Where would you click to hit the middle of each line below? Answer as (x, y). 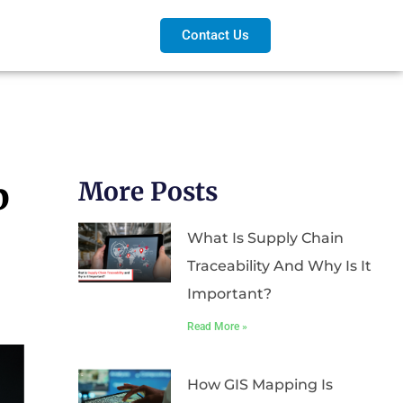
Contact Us (216, 35)
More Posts (148, 192)
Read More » (217, 327)
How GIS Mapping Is (260, 385)
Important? (229, 294)
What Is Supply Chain (265, 238)
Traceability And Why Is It (279, 266)
